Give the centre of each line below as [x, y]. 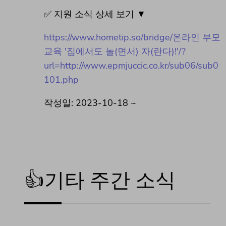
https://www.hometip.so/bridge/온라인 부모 [132, 38]
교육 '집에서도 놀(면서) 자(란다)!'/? [115, 52]
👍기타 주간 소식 [100, 181]
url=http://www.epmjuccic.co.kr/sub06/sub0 [131, 66]
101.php [61, 80]
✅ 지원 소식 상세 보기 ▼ [95, 14]
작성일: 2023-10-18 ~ [90, 103]
